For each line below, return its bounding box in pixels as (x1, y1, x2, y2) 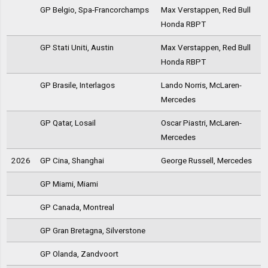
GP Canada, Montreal (39, 202, 114, 212)
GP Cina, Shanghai (39, 156, 104, 166)
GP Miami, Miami (39, 179, 98, 189)
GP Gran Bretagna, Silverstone (39, 226, 145, 236)
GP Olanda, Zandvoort (39, 249, 118, 259)
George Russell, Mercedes (160, 156, 252, 166)
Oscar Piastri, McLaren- (160, 118, 242, 128)
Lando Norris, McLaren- (160, 80, 242, 90)
